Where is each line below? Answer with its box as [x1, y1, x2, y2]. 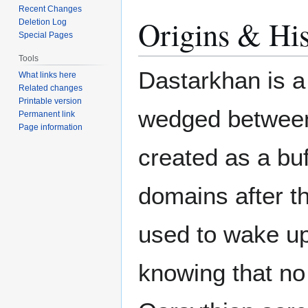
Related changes [19, 83, 83, 93]
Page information [19, 122, 83, 133]
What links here [19, 70, 77, 80]
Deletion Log [19, 17, 67, 27]
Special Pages [19, 30, 74, 41]
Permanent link [19, 109, 76, 120]
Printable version [19, 96, 82, 107]
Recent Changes [19, 4, 82, 14]
